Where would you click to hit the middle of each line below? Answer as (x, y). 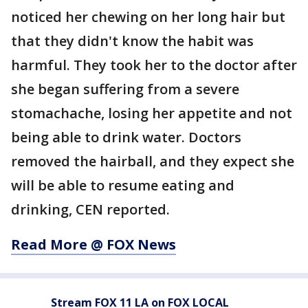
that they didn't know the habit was (132, 41)
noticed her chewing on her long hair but (148, 17)
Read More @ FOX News (93, 244)
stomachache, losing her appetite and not (152, 113)
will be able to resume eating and (123, 185)
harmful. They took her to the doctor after (154, 65)
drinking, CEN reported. (90, 209)
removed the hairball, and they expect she (153, 161)
